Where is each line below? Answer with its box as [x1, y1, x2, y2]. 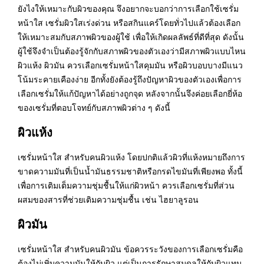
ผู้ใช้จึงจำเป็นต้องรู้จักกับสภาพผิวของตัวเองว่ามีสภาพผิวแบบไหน [18, 46, 246, 56]
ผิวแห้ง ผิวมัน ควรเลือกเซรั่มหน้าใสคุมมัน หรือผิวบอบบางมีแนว [18, 60, 243, 70]
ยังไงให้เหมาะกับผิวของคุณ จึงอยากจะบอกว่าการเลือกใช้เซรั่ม [18, 4, 239, 14]
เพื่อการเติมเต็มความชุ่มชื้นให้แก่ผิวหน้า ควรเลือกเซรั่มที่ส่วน [18, 180, 235, 190]
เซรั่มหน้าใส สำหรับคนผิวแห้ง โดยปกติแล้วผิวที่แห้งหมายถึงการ [18, 152, 245, 162]
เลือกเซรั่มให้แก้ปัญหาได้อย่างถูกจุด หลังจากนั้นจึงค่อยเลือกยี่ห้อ [18, 88, 242, 98]
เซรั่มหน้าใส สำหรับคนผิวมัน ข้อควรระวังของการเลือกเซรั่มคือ [18, 244, 243, 254]
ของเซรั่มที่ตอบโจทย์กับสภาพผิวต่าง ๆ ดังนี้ [18, 103, 170, 113]
